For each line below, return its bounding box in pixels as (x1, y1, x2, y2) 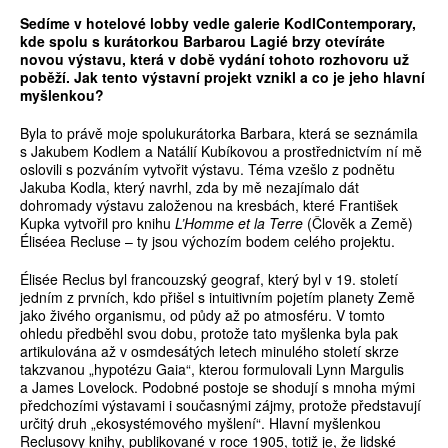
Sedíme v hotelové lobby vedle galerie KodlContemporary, (20, 13, 416, 34)
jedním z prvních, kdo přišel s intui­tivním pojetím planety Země (20, 287, 415, 308)
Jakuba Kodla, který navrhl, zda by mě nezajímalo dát (20, 177, 359, 198)
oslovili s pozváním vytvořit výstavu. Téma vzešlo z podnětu (20, 159, 395, 180)
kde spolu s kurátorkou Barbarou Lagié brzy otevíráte (20, 31, 385, 52)
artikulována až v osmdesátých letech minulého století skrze (20, 341, 399, 362)
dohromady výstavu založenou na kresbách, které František (20, 195, 398, 216)
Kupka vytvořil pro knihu (20, 213, 175, 234)
